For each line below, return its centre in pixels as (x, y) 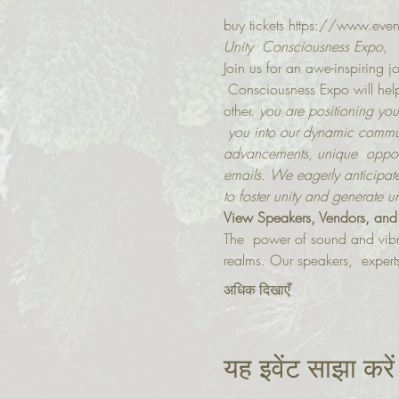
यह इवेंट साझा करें (309, 370)
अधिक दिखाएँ (256, 291)
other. (239, 111)
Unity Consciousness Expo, (305, 47)
